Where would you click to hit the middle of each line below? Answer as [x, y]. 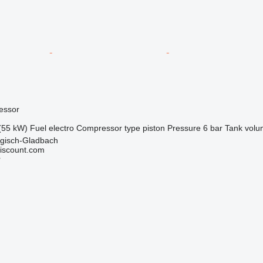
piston [154, 128]
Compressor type [108, 128]
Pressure [184, 128]
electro [61, 128]
